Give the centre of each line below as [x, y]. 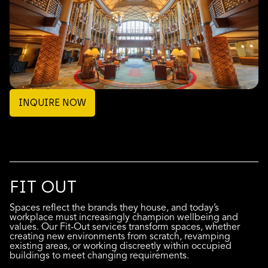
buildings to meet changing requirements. [99, 256]
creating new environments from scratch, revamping [120, 237]
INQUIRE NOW [52, 102]
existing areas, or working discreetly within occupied [121, 247]
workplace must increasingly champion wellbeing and [124, 218]
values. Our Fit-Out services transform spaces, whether [125, 228]
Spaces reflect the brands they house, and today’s [114, 208]
